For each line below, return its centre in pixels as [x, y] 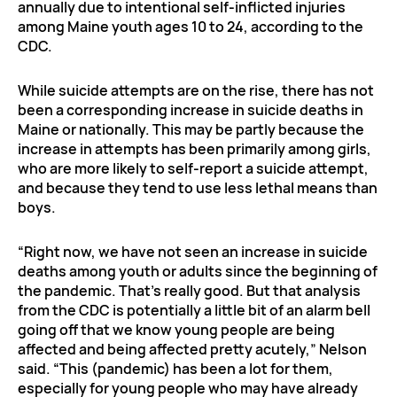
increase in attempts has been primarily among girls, [195, 148]
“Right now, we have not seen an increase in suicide [193, 251]
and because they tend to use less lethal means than [198, 187]
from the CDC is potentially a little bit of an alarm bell [194, 310]
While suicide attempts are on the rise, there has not [196, 90]
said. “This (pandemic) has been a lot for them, [175, 368]
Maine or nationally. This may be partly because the [191, 129]
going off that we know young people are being [176, 329]
